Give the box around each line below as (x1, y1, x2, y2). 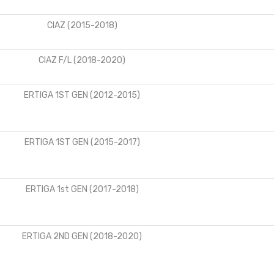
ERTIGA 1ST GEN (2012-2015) (24, 89, 140, 100)
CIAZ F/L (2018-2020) (39, 54, 125, 65)
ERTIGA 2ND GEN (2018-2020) (22, 231, 142, 242)
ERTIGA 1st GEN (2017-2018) (25, 183, 139, 194)
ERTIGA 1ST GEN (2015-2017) (24, 136, 140, 147)
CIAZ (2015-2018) (46, 20, 117, 31)
